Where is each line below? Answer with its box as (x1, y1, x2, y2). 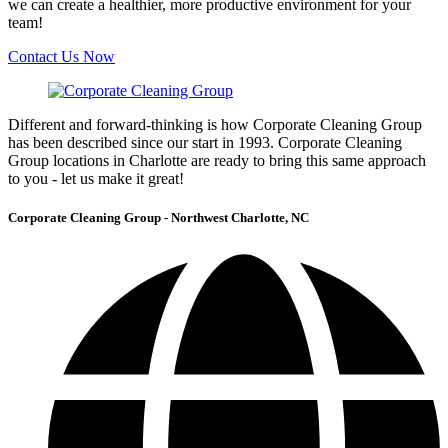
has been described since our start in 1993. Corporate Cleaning (8, 133, 402, 151)
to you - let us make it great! (8, 169, 184, 187)
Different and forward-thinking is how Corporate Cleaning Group (8, 115, 422, 133)
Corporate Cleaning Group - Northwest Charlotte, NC (8, 210, 309, 226)
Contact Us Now (8, 47, 115, 65)
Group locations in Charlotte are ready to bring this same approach (8, 151, 426, 169)
